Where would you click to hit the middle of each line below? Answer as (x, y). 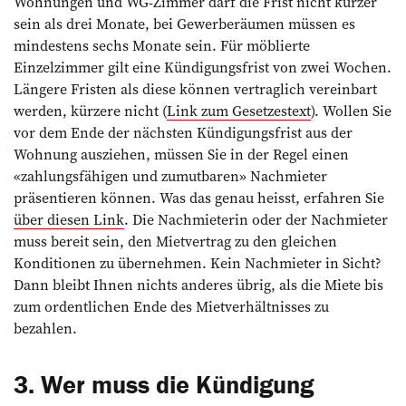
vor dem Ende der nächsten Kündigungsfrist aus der (183, 132)
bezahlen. (45, 328)
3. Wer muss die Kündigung (164, 384)
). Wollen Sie (351, 110)
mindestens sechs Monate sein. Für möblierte (162, 45)
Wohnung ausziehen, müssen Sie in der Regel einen (181, 154)
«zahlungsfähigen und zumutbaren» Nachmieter (170, 175)
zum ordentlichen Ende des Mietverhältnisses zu (171, 306)
